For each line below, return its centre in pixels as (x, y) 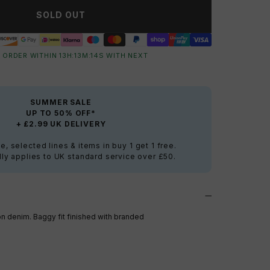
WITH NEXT (125, 56)
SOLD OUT (61, 15)
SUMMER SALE (61, 102)
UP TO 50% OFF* (61, 113)
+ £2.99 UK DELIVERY (61, 124)
